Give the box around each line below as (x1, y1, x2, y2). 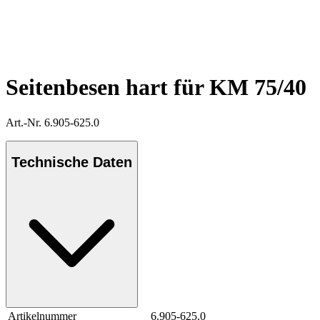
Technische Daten (11, 154, 132, 171)
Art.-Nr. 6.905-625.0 (6, 116, 99, 129)
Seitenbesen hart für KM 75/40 (6, 74, 306, 101)
